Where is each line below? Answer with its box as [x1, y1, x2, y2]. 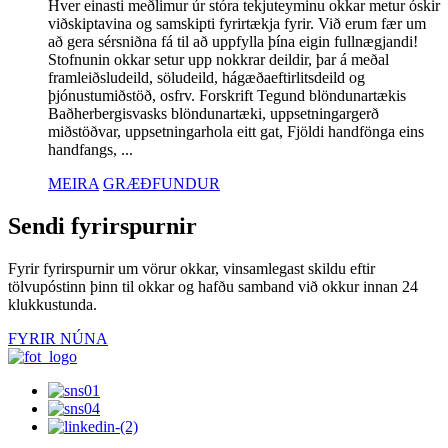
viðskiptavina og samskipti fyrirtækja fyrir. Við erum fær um [48, 14, 426, 32]
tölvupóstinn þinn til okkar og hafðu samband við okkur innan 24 [8, 277, 418, 295]
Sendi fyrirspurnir [8, 212, 197, 239]
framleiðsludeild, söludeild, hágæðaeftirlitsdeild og [48, 68, 365, 86]
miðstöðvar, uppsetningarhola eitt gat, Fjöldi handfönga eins [48, 122, 424, 140]
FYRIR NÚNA [8, 329, 108, 347]
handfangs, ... [48, 140, 133, 158]
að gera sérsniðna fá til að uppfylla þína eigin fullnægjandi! [48, 32, 418, 50]
